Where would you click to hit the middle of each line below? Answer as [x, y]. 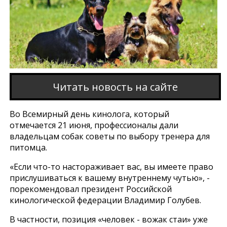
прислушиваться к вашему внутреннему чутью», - [110, 178]
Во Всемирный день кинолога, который [90, 114]
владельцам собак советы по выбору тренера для [110, 137]
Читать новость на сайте [116, 87]
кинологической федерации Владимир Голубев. [106, 200]
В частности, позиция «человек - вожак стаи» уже [109, 220]
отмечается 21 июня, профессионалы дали [94, 125]
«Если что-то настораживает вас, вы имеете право [112, 167]
